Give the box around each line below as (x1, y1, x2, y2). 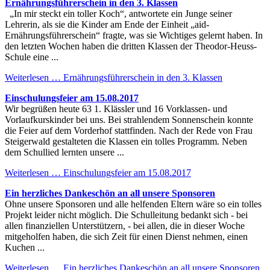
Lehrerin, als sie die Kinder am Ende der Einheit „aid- (5, 19, 209, 30)
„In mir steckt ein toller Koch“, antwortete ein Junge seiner (5, 8, 232, 19)
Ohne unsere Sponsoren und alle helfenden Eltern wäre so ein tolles (5, 198, 262, 209)
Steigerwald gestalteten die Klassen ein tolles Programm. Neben (5, 136, 247, 146)
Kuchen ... (5, 242, 45, 253)
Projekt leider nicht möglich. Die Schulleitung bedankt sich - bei (5, 209, 248, 220)
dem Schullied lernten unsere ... (5, 146, 124, 157)
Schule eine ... (5, 51, 58, 62)
